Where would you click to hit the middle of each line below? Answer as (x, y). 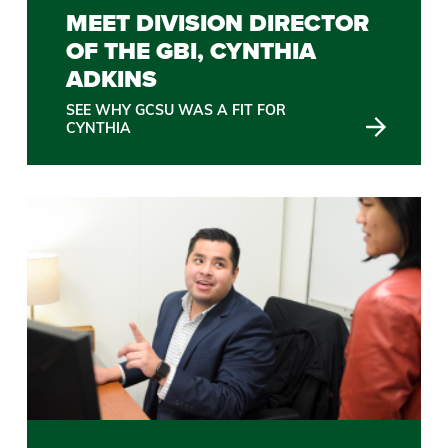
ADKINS (112, 78)
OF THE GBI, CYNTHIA (191, 50)
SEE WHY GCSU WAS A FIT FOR (176, 109)
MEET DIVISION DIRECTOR (218, 22)
